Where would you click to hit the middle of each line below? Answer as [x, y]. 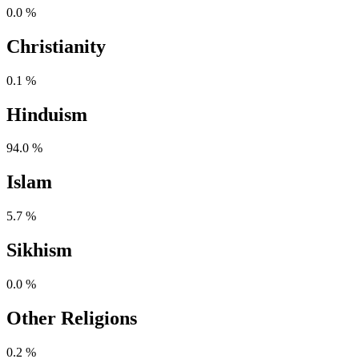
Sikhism [39, 250]
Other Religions [72, 318]
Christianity [56, 46]
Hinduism [47, 114]
